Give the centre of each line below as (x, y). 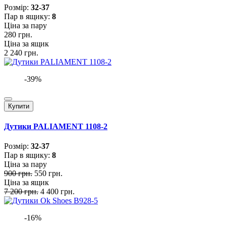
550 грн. (48, 174)
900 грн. (18, 174)
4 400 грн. (58, 192)
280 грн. (18, 34)
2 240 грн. (21, 52)
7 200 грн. (21, 192)
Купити (19, 106)
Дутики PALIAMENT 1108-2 (56, 126)
